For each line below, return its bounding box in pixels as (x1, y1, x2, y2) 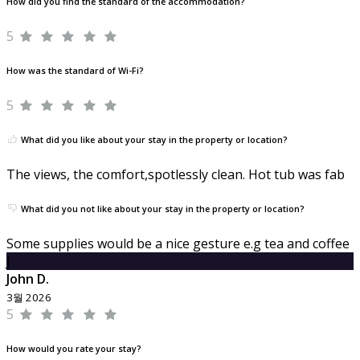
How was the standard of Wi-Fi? (6, 65, 144, 76)
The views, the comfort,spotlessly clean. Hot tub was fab (6, 165, 345, 183)
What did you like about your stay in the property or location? (18, 133, 288, 145)
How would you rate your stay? (6, 342, 141, 354)
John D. (6, 269, 49, 288)
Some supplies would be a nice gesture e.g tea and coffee (6, 234, 350, 252)
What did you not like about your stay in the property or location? (18, 202, 305, 215)
